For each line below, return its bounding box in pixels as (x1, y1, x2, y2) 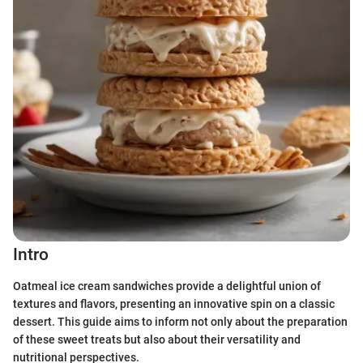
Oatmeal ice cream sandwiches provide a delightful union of (13, 279, 321, 293)
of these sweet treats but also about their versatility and (13, 332, 301, 346)
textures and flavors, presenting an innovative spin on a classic (13, 297, 335, 310)
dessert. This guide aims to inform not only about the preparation (13, 314, 348, 328)
